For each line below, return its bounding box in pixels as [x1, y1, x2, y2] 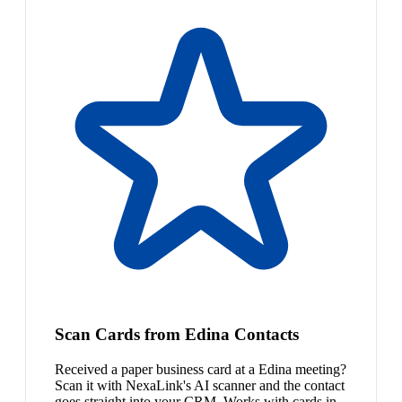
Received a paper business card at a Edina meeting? [55, 362, 346, 378]
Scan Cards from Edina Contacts [55, 325, 299, 345]
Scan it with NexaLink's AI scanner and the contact [55, 378, 345, 394]
